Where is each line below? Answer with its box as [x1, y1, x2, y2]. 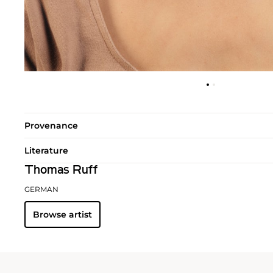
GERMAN [24, 184, 58, 194]
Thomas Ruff [24, 164, 97, 177]
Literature [24, 144, 68, 156]
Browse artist [33, 208, 92, 220]
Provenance [24, 119, 78, 131]
